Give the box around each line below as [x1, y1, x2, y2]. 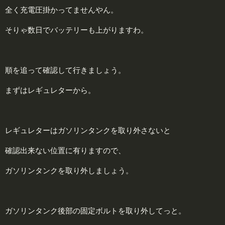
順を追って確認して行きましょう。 [5, 66, 126, 75]
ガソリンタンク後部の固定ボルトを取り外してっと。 [5, 206, 186, 215]
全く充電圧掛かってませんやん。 [5, 6, 118, 15]
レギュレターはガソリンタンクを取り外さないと [5, 126, 171, 135]
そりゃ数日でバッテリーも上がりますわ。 [5, 26, 148, 35]
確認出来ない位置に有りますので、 [5, 146, 126, 155]
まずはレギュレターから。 [5, 86, 95, 95]
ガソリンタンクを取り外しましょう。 [5, 166, 133, 175]
